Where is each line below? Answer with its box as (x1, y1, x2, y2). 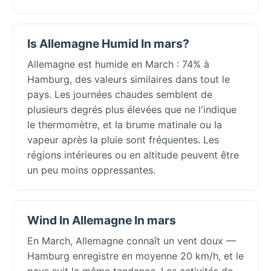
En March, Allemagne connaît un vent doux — (27, 234, 236, 247)
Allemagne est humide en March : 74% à (27, 57, 209, 70)
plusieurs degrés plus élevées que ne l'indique (27, 103, 237, 116)
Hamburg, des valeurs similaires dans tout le (27, 73, 230, 85)
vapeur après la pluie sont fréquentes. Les (27, 133, 219, 146)
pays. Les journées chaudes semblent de (27, 88, 212, 100)
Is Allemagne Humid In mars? (27, 36, 189, 51)
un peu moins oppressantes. (27, 163, 155, 176)
